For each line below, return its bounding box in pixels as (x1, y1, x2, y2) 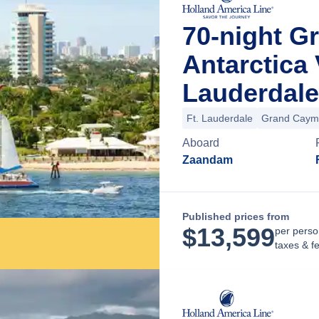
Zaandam (182, 154, 233, 166)
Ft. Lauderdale (187, 113, 253, 124)
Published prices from (182, 211, 289, 222)
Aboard (182, 137, 219, 149)
